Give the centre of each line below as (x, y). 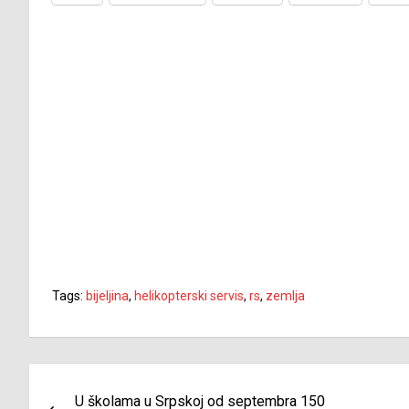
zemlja (285, 296)
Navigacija (96, 382)
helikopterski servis (189, 296)
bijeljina (107, 296)
